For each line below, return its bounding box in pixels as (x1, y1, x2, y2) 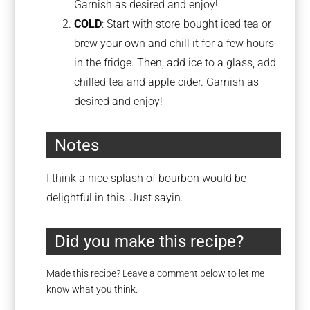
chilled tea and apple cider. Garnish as (74, 75, 259, 89)
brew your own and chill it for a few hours (74, 36, 275, 50)
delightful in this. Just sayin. (46, 191, 184, 205)
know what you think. (46, 284, 138, 295)
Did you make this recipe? (55, 232, 244, 252)
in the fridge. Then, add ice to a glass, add (74, 55, 277, 69)
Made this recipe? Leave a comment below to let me (46, 268, 265, 280)
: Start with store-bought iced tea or (102, 17, 272, 30)
